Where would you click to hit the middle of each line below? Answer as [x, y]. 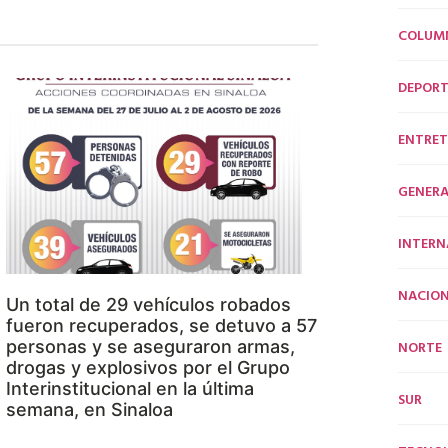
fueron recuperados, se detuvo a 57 [161, 326]
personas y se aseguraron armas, [150, 347]
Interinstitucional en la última [130, 389]
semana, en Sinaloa [89, 410]
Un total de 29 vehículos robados [148, 305]
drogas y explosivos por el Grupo [148, 368]
